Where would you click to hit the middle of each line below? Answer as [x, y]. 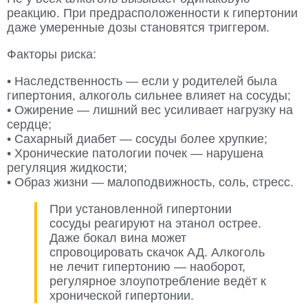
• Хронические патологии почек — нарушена [135, 154]
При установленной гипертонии [141, 209]
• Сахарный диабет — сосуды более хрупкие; [137, 139]
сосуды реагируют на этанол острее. [155, 224]
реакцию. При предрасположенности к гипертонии [152, 13]
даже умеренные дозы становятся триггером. [138, 28]
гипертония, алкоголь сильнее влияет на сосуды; [149, 96]
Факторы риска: [52, 55]
